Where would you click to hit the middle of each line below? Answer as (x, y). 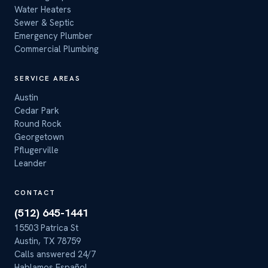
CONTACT (35, 192)
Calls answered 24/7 (55, 254)
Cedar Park (37, 110)
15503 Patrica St (46, 228)
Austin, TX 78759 (48, 241)
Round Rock (38, 123)
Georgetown (39, 136)
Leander (31, 163)
